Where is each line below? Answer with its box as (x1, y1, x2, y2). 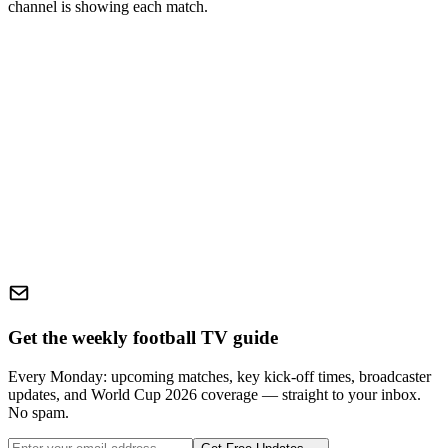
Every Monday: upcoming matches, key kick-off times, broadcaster (8, 367, 431, 385)
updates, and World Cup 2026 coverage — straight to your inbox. (8, 385, 421, 403)
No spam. (8, 403, 69, 421)
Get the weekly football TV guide (8, 326, 278, 348)
